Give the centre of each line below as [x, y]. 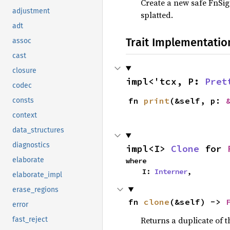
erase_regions [35, 190]
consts [23, 101]
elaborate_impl [37, 175]
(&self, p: [197, 100]
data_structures [38, 130]
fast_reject [30, 220]
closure [24, 71]
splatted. [157, 15]
